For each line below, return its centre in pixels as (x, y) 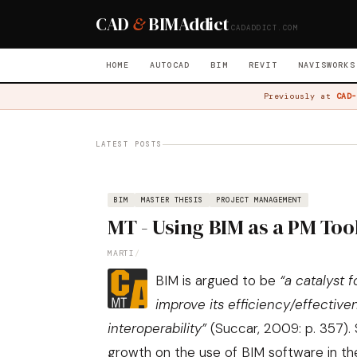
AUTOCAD (170, 65)
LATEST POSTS (129, 144)
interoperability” (157, 328)
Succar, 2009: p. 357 (279, 328)
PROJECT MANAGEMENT (259, 200)
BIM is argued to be (218, 280)
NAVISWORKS (326, 65)
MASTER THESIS (172, 200)
